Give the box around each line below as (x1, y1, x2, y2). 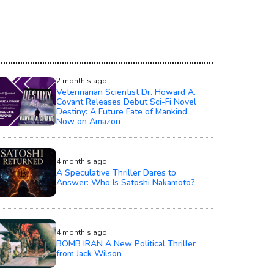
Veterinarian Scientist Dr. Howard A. (56, 86, 196, 98)
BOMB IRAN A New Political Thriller (56, 237, 196, 250)
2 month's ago (56, 75, 107, 86)
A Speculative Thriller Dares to (56, 166, 176, 179)
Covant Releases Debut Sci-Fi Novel (56, 95, 196, 108)
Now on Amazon (56, 115, 120, 127)
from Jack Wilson (56, 247, 122, 259)
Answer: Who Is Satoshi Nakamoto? (56, 176, 195, 188)
